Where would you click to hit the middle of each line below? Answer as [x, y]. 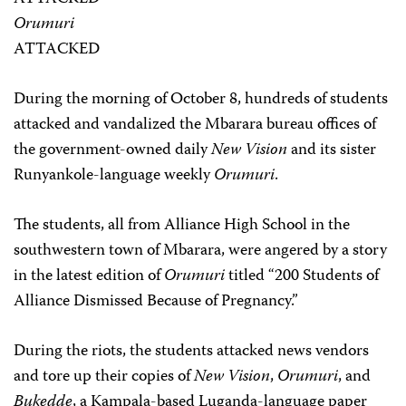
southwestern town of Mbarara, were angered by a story [200, 251]
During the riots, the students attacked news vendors [191, 352]
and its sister [332, 150]
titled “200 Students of [302, 276]
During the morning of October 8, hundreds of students [201, 100]
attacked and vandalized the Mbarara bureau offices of [195, 125]
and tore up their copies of [104, 377]
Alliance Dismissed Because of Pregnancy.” [156, 302]
